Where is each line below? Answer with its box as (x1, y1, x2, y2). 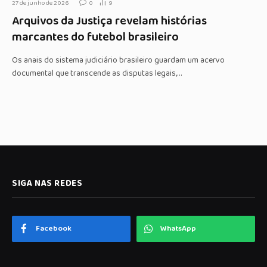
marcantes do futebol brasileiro (12, 27, 179, 47)
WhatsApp (160, 222, 196, 235)
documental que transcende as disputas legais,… (12, 67, 182, 80)
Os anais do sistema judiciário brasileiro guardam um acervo (12, 54, 225, 67)
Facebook (36, 222, 72, 235)
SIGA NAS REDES (12, 176, 83, 191)
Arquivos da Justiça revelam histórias (12, 11, 207, 31)
